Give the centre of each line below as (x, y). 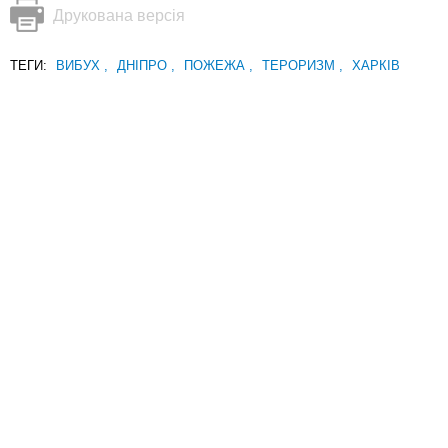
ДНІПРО (144, 66)
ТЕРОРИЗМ (300, 66)
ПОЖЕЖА (216, 66)
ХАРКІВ (376, 66)
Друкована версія (119, 16)
